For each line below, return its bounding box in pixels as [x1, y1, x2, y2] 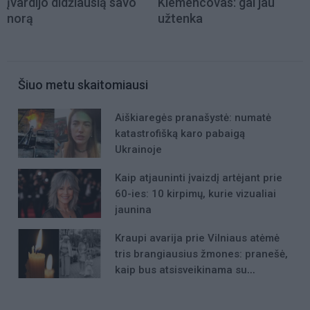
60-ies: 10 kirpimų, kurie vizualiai [115, 187, 276, 200]
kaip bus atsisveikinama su [115, 264, 247, 277]
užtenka [158, 10, 203, 26]
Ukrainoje [115, 143, 162, 156]
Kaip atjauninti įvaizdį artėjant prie [115, 171, 282, 184]
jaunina [115, 203, 152, 216]
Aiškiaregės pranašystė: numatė [115, 111, 271, 124]
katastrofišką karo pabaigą [115, 127, 245, 140]
